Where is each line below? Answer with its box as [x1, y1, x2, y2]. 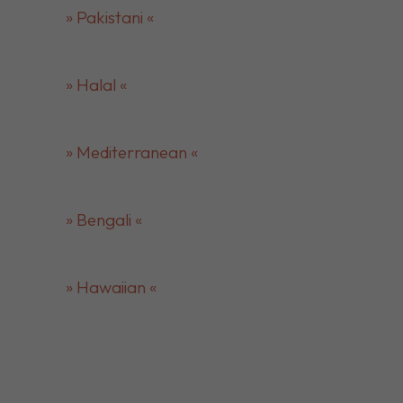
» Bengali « [65, 209, 142, 230]
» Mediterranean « [65, 141, 198, 163]
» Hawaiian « [65, 276, 157, 298]
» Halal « [65, 74, 127, 95]
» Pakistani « [65, 6, 154, 28]
